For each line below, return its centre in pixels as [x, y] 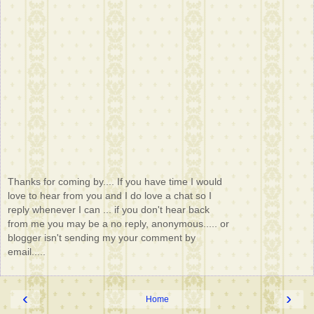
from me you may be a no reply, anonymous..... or [118, 223]
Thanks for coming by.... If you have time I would [115, 181]
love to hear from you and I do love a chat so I [110, 195]
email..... [27, 251]
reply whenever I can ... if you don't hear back [109, 209]
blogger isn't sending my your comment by [102, 237]
